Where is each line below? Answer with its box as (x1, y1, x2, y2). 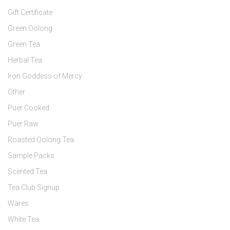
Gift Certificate (8, 8, 52, 17)
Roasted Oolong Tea (8, 136, 74, 144)
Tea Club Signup (8, 183, 60, 192)
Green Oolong (8, 24, 52, 33)
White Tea (8, 215, 39, 224)
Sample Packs (8, 151, 54, 160)
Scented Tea (8, 167, 47, 176)
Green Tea (8, 40, 40, 49)
